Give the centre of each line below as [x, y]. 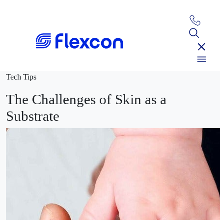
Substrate [33, 116]
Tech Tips [21, 77]
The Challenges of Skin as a [86, 99]
